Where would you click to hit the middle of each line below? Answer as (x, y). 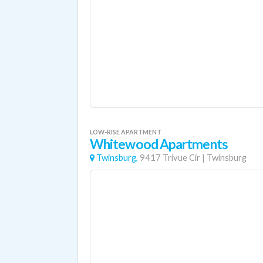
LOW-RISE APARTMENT (126, 132)
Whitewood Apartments (159, 144)
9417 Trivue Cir (170, 158)
